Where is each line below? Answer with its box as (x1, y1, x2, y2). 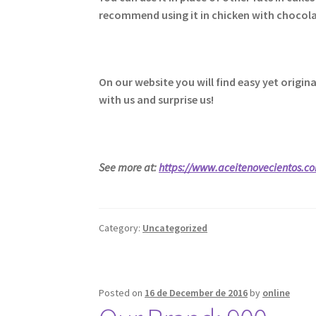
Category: (99, 221, 143, 234)
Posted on (99, 286, 145, 299)
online (262, 286, 291, 299)
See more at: (99, 159, 159, 174)
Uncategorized (142, 221, 208, 234)
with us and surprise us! (99, 92, 214, 107)
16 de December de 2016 (145, 286, 248, 299)
